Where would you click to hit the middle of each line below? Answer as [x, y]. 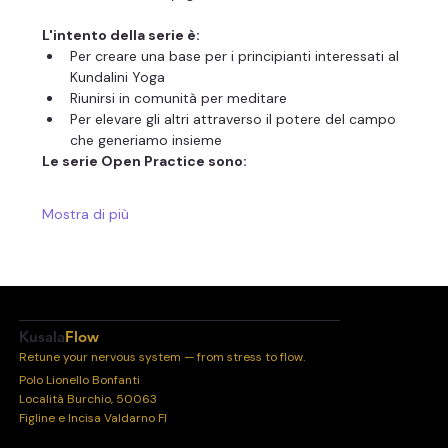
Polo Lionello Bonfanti [80, 379]
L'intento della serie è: [121, 35]
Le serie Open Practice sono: [145, 161]
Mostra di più [86, 214]
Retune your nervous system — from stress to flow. [161, 356]
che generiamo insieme [146, 140]
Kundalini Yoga [118, 77]
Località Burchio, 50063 [88, 398]
